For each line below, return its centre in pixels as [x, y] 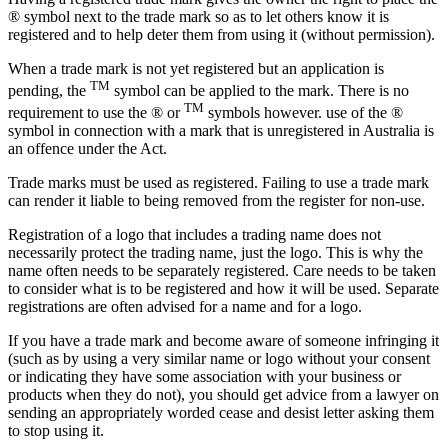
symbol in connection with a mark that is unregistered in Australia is [221, 131]
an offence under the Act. [87, 149]
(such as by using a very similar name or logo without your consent [219, 359]
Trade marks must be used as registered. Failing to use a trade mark [218, 183]
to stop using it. [56, 431]
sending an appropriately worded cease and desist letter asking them [221, 413]
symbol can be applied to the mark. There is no [259, 91]
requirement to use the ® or [96, 113]
